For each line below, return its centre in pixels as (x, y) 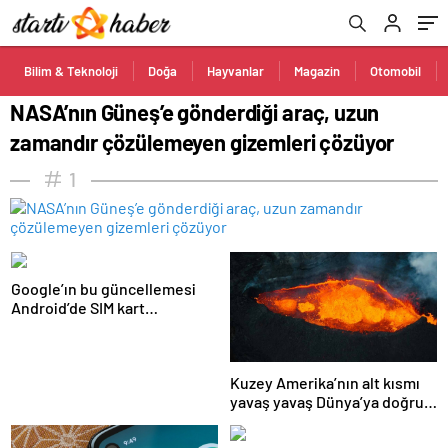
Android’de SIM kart (78, 307)
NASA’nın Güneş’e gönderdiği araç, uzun (195, 112)
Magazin (317, 71)
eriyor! (253, 421)
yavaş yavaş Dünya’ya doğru (327, 402)
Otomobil (395, 71)
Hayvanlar (235, 71)
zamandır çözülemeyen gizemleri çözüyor (202, 142)
